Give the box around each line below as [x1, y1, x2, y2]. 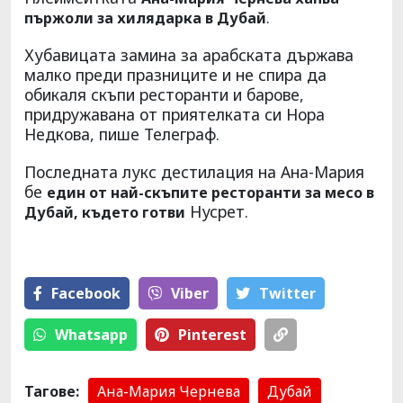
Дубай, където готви [24, 201, 185, 222]
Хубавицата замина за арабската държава [24, 43, 354, 66]
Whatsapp [55, 324, 128, 345]
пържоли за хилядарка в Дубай [24, 7, 266, 28]
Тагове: [24, 381, 79, 401]
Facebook [51, 282, 121, 303]
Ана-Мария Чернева [97, 381, 240, 401]
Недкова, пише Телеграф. [24, 122, 219, 145]
